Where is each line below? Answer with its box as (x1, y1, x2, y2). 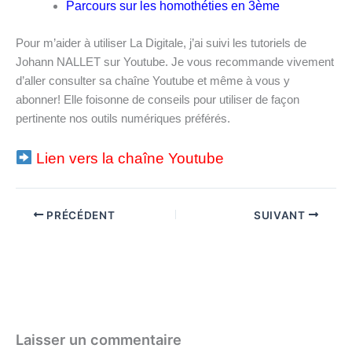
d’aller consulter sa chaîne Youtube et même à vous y (16, 75, 290, 88)
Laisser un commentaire (16, 330, 181, 348)
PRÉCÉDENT (43, 208, 115, 222)
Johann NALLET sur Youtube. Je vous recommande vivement (16, 56, 334, 69)
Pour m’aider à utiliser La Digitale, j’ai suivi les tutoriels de (16, 37, 306, 50)
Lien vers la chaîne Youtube (36, 149, 225, 167)
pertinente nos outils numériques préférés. (16, 112, 230, 126)
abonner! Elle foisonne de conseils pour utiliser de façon (16, 93, 299, 107)
